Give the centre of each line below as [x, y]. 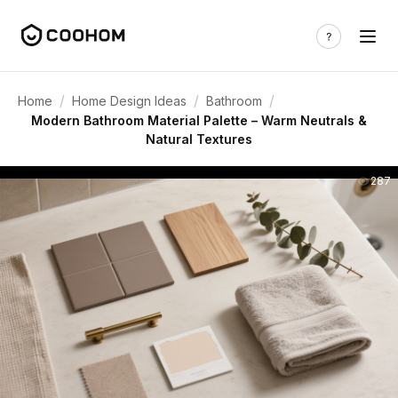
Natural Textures [199, 139]
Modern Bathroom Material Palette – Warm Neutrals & [199, 120]
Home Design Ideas [129, 100]
